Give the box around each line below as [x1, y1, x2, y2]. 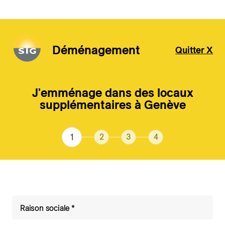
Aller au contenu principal [8, 53, 94, 62]
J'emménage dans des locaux [32, 85, 193, 100]
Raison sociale [20, 203, 70, 213]
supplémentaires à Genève [39, 97, 186, 112]
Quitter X [175, 44, 213, 55]
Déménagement [52, 42, 140, 57]
